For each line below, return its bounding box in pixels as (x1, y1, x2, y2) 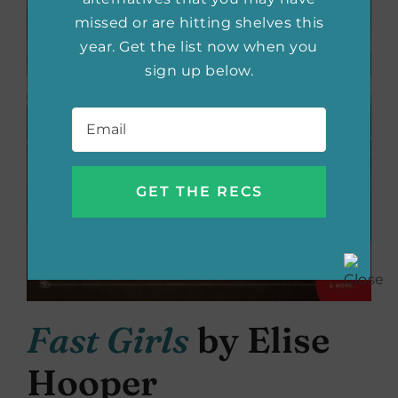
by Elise (189, 318, 330, 362)
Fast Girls (27, 318, 189, 362)
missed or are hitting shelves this (74, 13, 324, 31)
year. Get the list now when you (80, 37, 318, 55)
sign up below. (145, 61, 253, 79)
